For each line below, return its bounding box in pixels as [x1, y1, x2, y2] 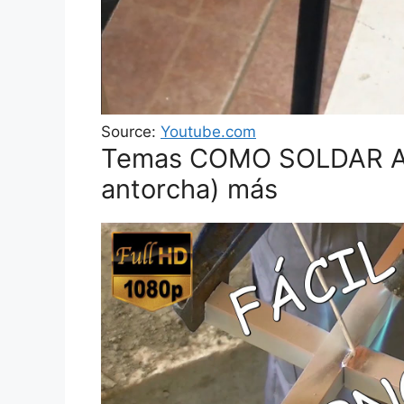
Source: [101, 123, 161, 142]
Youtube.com [161, 123, 256, 142]
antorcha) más [101, 173, 278, 206]
